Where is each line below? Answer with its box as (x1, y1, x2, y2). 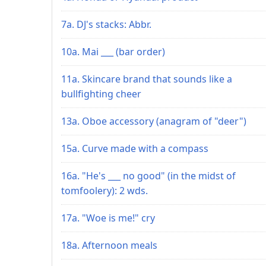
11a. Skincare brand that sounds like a (61, 72, 232, 85)
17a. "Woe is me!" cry (61, 211, 155, 224)
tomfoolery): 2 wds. (61, 183, 148, 197)
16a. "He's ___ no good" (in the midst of (61, 169, 236, 182)
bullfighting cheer (61, 87, 141, 100)
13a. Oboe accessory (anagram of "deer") (61, 114, 246, 128)
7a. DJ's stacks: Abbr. (61, 17, 151, 31)
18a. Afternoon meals (61, 238, 157, 252)
